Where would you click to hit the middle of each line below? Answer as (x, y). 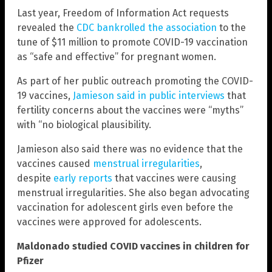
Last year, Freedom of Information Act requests (123, 13)
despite (35, 178)
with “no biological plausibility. (84, 125)
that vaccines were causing (174, 178)
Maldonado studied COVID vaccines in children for (133, 246)
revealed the (47, 28)
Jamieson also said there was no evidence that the (130, 149)
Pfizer (30, 261)
